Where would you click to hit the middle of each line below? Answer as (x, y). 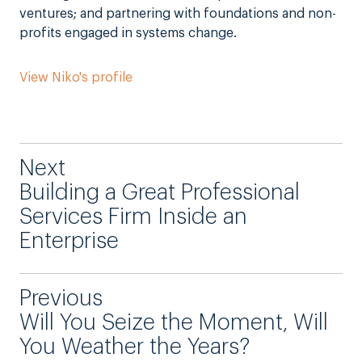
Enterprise (69, 242)
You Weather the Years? (135, 347)
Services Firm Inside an (133, 217)
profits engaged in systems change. (128, 34)
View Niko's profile (76, 78)
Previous (61, 299)
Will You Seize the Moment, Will (174, 323)
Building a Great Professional (160, 193)
